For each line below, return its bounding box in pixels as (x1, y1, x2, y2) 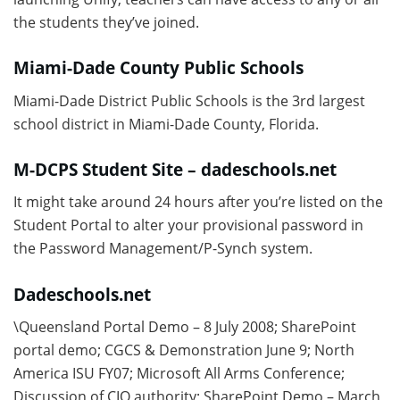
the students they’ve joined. (13, 12, 199, 32)
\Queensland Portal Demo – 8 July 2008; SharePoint (13, 317, 356, 337)
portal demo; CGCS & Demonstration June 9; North (13, 340, 354, 361)
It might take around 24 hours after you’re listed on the (13, 192, 383, 212)
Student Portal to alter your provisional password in (13, 215, 363, 236)
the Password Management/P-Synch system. (13, 238, 312, 259)
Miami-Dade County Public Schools (13, 56, 304, 79)
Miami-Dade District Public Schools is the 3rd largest (13, 90, 365, 111)
